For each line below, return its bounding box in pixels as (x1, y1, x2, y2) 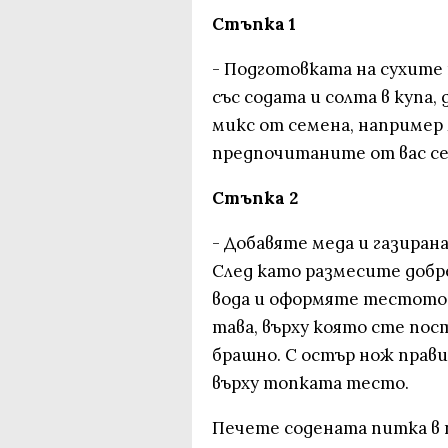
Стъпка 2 (212, 187, 298, 209)
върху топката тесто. (212, 372, 409, 394)
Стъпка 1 (212, 13, 296, 35)
